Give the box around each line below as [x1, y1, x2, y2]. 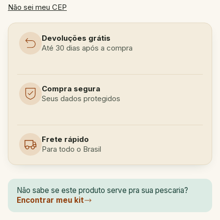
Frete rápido [42, 135, 89, 144]
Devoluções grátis [42, 33, 110, 43]
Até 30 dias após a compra [42, 43, 133, 53]
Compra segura [42, 84, 100, 93]
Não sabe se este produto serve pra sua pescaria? [16, 186, 188, 195]
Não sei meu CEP [8, 2, 67, 12]
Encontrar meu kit [16, 195, 84, 205]
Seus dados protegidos [42, 94, 120, 103]
